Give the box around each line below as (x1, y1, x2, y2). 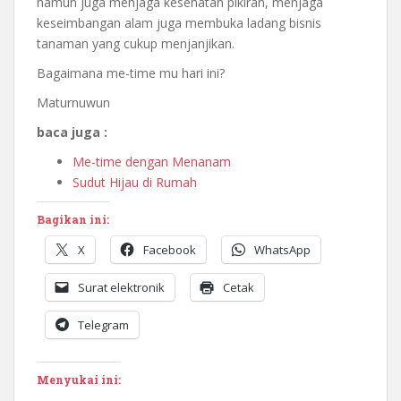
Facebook (143, 242, 196, 259)
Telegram (78, 317, 129, 334)
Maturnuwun (37, 94, 110, 112)
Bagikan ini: (37, 212, 109, 227)
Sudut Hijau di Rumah (73, 174, 197, 192)
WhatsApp (254, 242, 311, 259)
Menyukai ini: (37, 372, 121, 388)
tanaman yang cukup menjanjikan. (37, 35, 235, 53)
